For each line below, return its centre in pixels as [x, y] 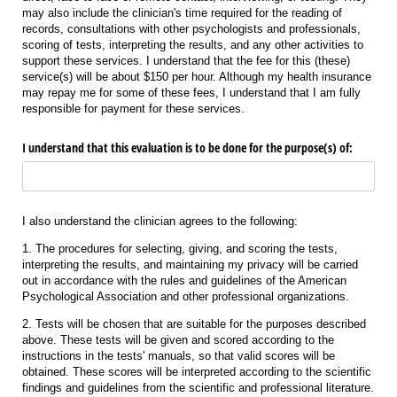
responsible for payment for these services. [133, 108]
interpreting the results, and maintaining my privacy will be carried [190, 264]
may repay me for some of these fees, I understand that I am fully [191, 92]
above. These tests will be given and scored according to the [178, 339]
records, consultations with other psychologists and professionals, [191, 28]
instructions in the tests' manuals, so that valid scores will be [179, 355]
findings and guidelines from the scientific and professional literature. [198, 387]
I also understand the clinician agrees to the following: [160, 221]
